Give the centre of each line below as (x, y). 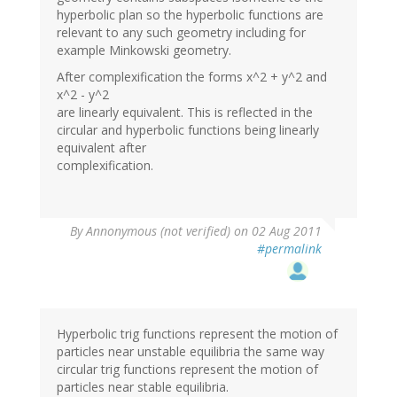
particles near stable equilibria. (143, 386)
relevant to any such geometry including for (181, 32)
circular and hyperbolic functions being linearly (188, 129)
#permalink (289, 248)
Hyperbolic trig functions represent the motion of (197, 333)
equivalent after (101, 147)
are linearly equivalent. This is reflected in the (185, 112)
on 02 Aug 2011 (276, 230)
